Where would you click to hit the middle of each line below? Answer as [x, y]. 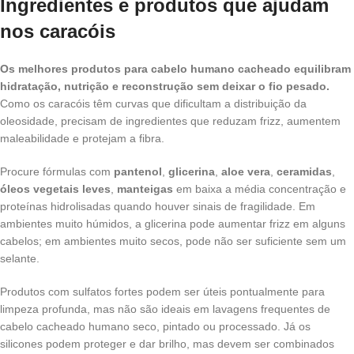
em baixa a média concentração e [260, 189]
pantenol [138, 172]
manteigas [145, 189]
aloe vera [246, 172]
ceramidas [304, 172]
